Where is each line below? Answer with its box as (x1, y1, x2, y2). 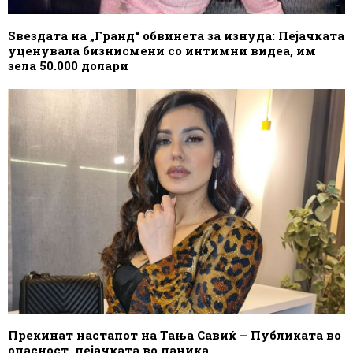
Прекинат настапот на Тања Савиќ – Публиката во (8, 326, 341, 343)
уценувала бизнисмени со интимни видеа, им (8, 42, 316, 58)
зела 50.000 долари (8, 57, 128, 73)
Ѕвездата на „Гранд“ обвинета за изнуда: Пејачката (8, 27, 344, 43)
